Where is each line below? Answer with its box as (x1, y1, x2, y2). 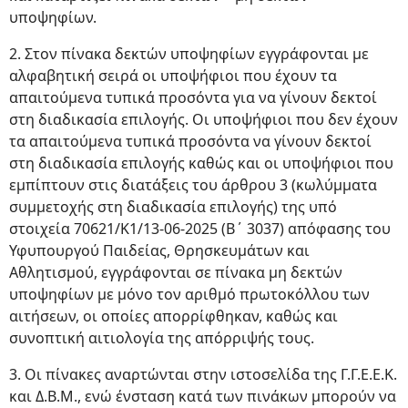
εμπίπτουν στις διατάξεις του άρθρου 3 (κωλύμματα (9, 175, 377, 195)
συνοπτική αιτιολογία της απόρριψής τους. (9, 328, 314, 348)
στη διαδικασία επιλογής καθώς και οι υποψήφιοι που (9, 153, 393, 173)
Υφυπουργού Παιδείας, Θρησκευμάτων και (9, 240, 310, 260)
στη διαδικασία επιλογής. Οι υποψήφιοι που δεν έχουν (9, 109, 398, 129)
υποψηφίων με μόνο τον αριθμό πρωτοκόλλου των (9, 284, 370, 304)
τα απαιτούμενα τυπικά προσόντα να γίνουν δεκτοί (9, 131, 372, 151)
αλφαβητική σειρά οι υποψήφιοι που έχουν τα (9, 66, 337, 86)
